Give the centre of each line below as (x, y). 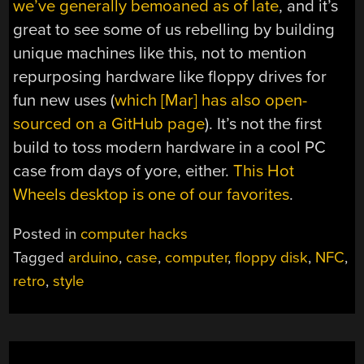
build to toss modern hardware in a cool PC (170, 147)
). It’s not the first (264, 123)
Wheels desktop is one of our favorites (152, 194)
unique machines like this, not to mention (160, 53)
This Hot (264, 171)
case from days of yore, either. (123, 171)
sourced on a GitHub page (109, 123)
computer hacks (134, 234)
